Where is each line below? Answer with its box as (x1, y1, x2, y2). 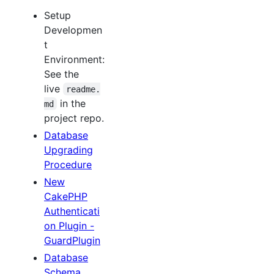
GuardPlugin (44, 234, 100, 246)
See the (44, 67, 79, 80)
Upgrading (44, 143, 93, 156)
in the (57, 97, 89, 109)
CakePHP (44, 190, 87, 202)
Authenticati (44, 204, 100, 217)
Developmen (44, 23, 102, 36)
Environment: (44, 53, 105, 65)
